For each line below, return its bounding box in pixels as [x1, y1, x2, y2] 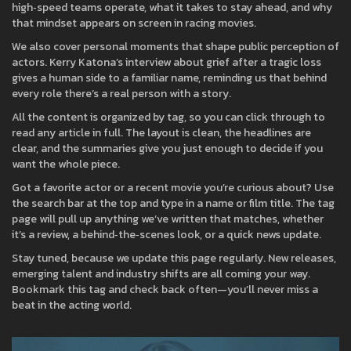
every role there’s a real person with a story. [12, 85, 231, 102]
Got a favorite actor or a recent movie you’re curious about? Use [12, 179, 334, 196]
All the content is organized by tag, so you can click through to [12, 109, 325, 125]
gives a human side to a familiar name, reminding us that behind [12, 70, 327, 86]
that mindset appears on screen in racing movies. [12, 15, 256, 31]
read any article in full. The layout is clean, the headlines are [12, 125, 311, 141]
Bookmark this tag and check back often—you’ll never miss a [12, 281, 318, 298]
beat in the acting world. [12, 297, 132, 313]
